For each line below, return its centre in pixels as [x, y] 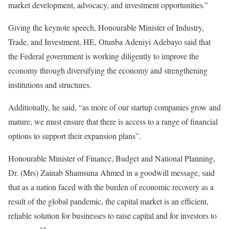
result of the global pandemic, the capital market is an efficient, [108, 201]
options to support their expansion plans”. [75, 136]
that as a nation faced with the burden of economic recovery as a [111, 187]
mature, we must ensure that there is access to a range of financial [113, 121]
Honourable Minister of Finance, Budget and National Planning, [112, 158]
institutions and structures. [50, 85]
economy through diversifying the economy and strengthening [108, 70]
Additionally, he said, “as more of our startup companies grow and [114, 107]
